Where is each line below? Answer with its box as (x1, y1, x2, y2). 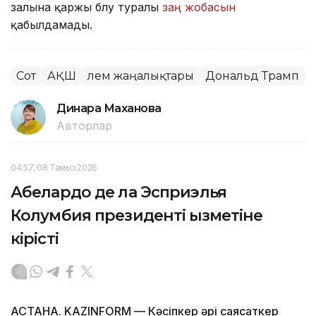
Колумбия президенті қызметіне (11, 205, 263, 225)
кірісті (11, 229, 59, 248)
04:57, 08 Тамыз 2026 (11, 162, 97, 173)
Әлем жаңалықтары (87, 68, 194, 83)
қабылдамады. (11, 17, 92, 32)
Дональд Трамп (205, 68, 299, 83)
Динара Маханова (56, 101, 162, 115)
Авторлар (56, 118, 112, 133)
